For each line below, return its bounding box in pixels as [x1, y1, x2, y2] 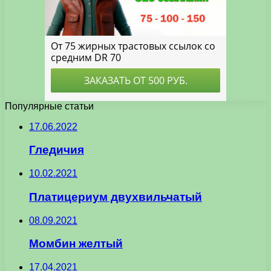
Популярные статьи [5, 100, 94, 111]
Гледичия [29, 143, 84, 157]
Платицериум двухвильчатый [29, 190, 202, 203]
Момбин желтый [29, 237, 123, 250]
